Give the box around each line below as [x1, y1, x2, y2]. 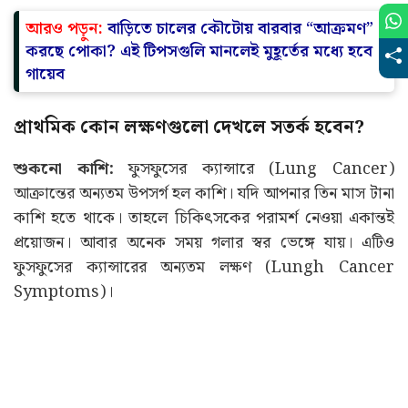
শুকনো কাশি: [14, 156, 114, 183]
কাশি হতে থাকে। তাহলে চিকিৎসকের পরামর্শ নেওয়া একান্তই [14, 205, 394, 232]
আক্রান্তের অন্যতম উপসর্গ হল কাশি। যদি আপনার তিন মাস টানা [14, 180, 394, 208]
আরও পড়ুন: [25, 15, 107, 43]
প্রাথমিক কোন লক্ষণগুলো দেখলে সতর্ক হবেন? [14, 113, 364, 143]
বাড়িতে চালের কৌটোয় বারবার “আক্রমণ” [107, 15, 373, 43]
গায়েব [25, 61, 65, 88]
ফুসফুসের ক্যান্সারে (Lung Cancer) [113, 156, 395, 183]
